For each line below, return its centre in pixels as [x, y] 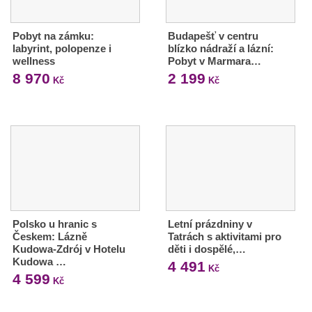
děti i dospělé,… [206, 249]
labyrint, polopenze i [62, 48]
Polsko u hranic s [55, 224]
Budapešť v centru [213, 36]
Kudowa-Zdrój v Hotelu [69, 249]
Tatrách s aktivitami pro [224, 236]
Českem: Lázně [50, 236]
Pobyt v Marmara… [214, 61]
